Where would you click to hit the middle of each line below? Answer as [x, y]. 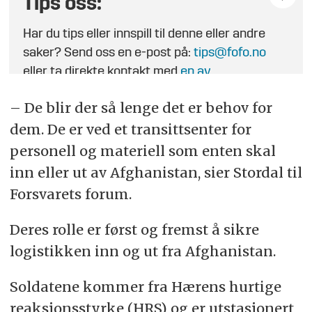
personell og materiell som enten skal [142, 151]
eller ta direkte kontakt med [102, 72]
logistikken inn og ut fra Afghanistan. [142, 251]
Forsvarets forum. [70, 194]
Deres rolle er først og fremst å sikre [134, 230]
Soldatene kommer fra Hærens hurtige [145, 287]
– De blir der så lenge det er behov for [141, 108]
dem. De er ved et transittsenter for [130, 130]
